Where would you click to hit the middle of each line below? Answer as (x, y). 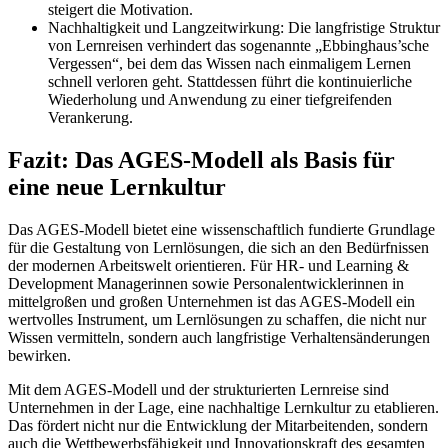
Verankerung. (90, 118)
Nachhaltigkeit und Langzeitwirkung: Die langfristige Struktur (244, 28)
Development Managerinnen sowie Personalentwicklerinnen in (206, 283)
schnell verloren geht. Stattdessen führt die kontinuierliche (230, 82)
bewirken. (39, 355)
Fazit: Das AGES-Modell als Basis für (201, 160)
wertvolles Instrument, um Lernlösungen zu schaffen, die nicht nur (217, 319)
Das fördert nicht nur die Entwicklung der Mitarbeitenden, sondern (218, 425)
